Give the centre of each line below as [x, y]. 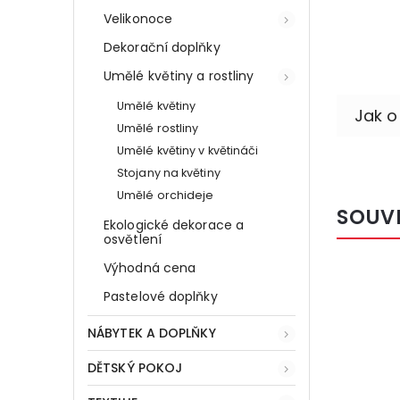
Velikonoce [138, 18]
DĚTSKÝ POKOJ [135, 367]
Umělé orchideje [166, 195]
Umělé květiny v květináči [188, 150]
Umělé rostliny [158, 128]
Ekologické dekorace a [174, 225]
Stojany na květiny [169, 172]
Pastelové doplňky [161, 296]
